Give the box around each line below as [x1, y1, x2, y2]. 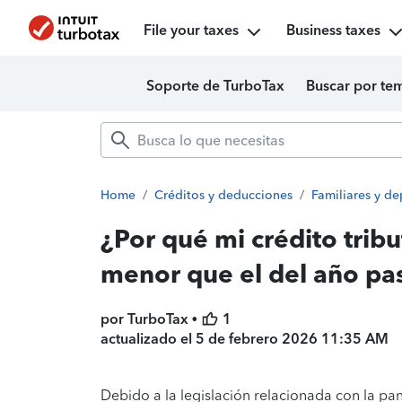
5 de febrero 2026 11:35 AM [196, 330, 389, 347]
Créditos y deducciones [154, 188, 293, 203]
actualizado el [100, 330, 196, 347]
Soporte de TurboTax [146, 77, 285, 94]
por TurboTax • [100, 310, 201, 328]
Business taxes [285, 22, 380, 39]
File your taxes [143, 22, 239, 39]
